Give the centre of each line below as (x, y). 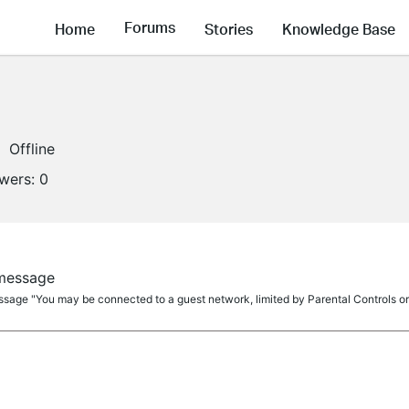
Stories (229, 28)
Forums (150, 27)
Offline (32, 149)
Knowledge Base (339, 28)
